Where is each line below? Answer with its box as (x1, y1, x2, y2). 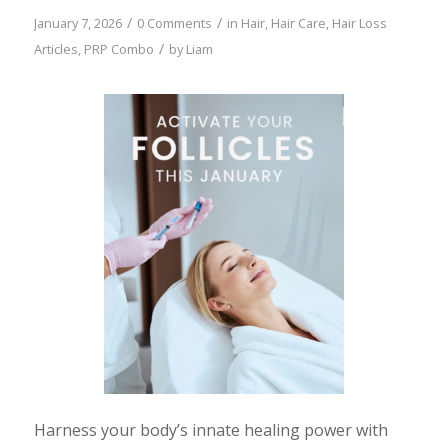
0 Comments (136, 14, 212, 33)
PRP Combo (83, 40, 154, 59)
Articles (33, 40, 78, 59)
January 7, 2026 (33, 14, 122, 33)
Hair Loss (331, 14, 387, 33)
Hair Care (270, 14, 326, 33)
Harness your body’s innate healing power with (33, 419, 388, 442)
